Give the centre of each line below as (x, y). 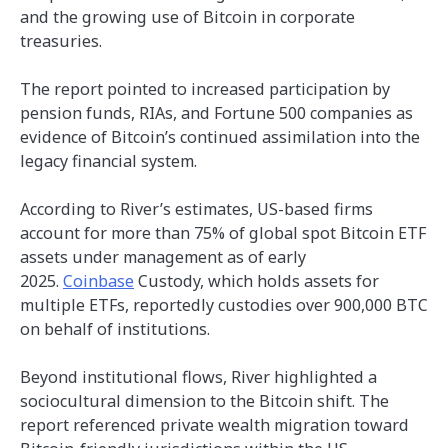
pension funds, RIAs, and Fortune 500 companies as (216, 113)
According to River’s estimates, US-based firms (196, 209)
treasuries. (61, 40)
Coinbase (98, 281)
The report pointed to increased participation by (205, 89)
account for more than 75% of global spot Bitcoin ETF (223, 233)
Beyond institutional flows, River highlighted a (198, 377)
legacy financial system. (108, 161)
